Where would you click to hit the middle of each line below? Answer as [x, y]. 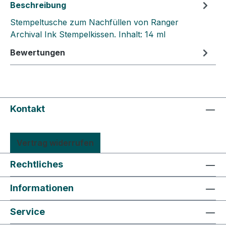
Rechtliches [37, 164]
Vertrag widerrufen [55, 143]
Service [27, 212]
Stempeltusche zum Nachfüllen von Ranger [94, 22]
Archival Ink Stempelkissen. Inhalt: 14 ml [88, 35]
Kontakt [27, 109]
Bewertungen [38, 53]
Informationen [42, 188]
